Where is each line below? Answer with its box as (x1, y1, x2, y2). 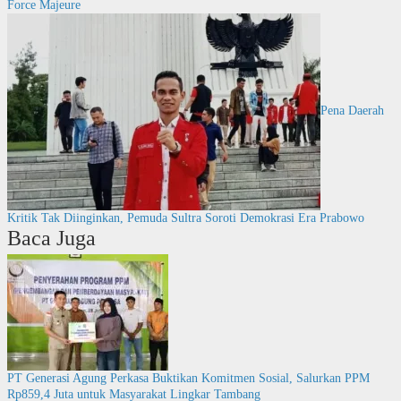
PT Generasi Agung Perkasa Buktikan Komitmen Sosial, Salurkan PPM (6, 371, 370, 385)
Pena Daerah (320, 103, 384, 117)
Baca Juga (6, 226, 96, 250)
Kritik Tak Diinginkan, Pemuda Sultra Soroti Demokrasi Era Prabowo (6, 210, 364, 225)
